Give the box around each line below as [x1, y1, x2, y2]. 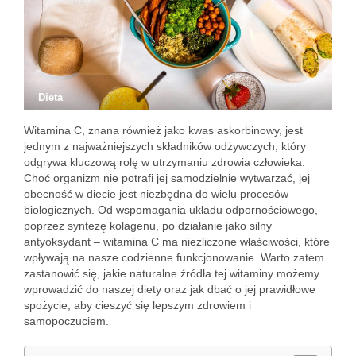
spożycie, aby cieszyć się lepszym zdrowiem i [24, 299, 251, 311]
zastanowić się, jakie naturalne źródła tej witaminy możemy [24, 267, 319, 280]
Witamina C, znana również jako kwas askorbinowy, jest [24, 124, 303, 137]
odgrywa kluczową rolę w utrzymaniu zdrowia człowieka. [24, 156, 305, 168]
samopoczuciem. [24, 315, 109, 327]
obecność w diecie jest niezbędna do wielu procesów [24, 188, 288, 200]
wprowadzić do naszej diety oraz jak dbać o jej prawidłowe [24, 283, 315, 296]
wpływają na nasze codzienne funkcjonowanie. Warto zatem [24, 251, 324, 264]
